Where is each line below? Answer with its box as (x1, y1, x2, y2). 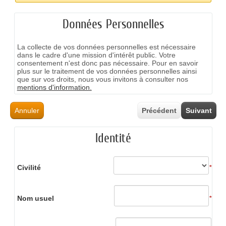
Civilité (17, 163, 41, 172)
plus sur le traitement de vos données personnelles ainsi (17, 67, 197, 75)
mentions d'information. (17, 83, 92, 91)
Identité (95, 130, 131, 145)
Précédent (141, 106, 177, 115)
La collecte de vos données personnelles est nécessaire (17, 42, 196, 51)
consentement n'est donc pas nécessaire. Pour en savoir (17, 59, 198, 67)
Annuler (14, 106, 39, 115)
